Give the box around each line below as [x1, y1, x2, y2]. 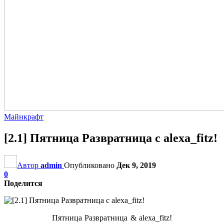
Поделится [4, 178, 42, 187]
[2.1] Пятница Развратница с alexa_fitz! [4, 131, 217, 144]
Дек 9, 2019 [116, 160, 156, 169]
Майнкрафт [4, 112, 43, 121]
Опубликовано [64, 160, 116, 169]
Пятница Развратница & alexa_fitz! [52, 213, 172, 222]
